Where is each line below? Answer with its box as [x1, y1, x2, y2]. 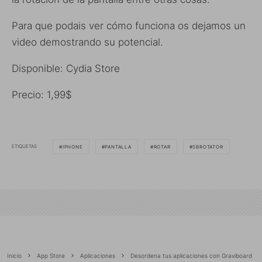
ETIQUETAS [12, 143, 37, 150]
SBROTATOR [192, 143, 223, 150]
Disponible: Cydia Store [12, 62, 120, 74]
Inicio [7, 251, 22, 259]
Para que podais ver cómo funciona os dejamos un [12, 19, 246, 32]
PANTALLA [105, 143, 132, 150]
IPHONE [62, 143, 83, 150]
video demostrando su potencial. [12, 36, 163, 48]
